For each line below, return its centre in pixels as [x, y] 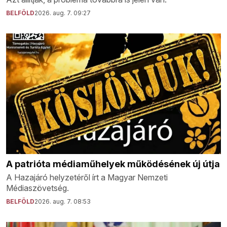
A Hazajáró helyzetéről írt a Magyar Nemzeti [87, 177]
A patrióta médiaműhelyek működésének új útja [113, 164]
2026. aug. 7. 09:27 [63, 13]
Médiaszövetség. [37, 188]
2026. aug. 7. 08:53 [63, 201]
